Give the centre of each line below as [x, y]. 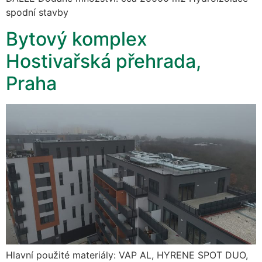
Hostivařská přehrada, [104, 61]
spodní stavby [37, 13]
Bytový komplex [77, 39]
